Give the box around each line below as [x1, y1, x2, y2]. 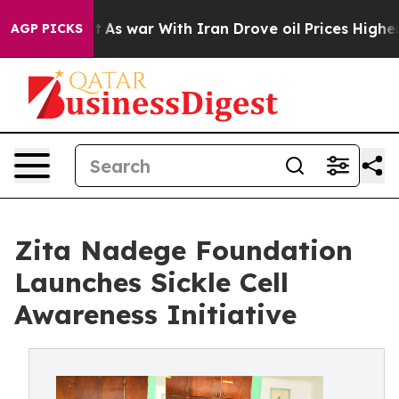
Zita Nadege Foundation [14, 233, 353, 267]
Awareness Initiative [14, 297, 297, 331]
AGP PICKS [11, 20, 83, 37]
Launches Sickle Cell [14, 265, 289, 299]
